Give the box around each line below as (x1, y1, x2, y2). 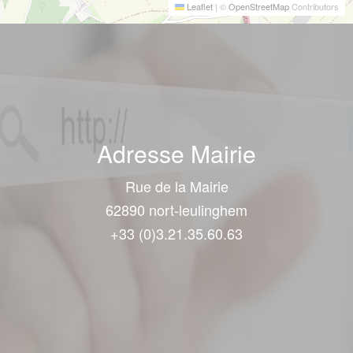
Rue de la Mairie (124, 176, 229, 196)
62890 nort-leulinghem (106, 199, 247, 220)
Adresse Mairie (97, 136, 256, 170)
